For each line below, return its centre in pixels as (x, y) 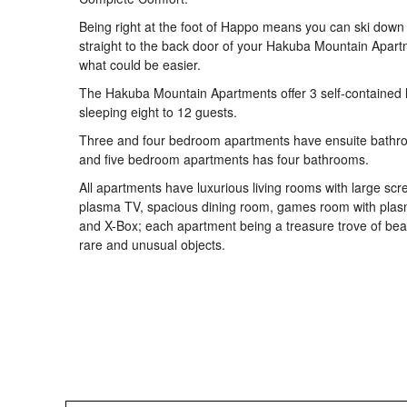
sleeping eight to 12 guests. (158, 112)
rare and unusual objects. (152, 244)
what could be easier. (140, 65)
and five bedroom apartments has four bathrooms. (224, 159)
